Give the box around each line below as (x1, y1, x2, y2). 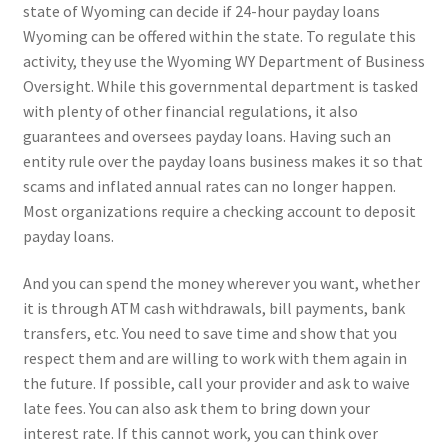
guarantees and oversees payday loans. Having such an (22, 125, 391, 146)
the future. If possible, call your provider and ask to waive (22, 373, 410, 394)
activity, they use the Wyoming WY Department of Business (22, 50, 425, 71)
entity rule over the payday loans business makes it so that (22, 150, 423, 171)
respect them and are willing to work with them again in (22, 348, 407, 369)
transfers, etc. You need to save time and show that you (22, 323, 397, 344)
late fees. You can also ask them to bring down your (22, 398, 370, 419)
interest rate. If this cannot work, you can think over (22, 423, 378, 444)
